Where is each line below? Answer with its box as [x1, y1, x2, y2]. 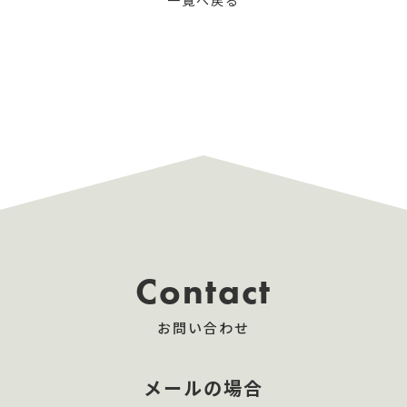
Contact [134, 268, 272, 315]
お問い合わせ [156, 320, 250, 339]
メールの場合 [143, 377, 263, 402]
